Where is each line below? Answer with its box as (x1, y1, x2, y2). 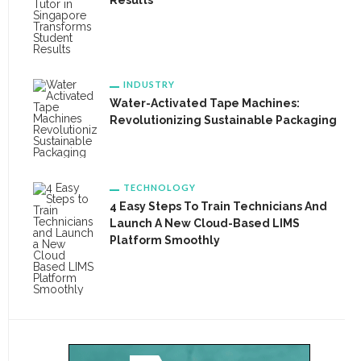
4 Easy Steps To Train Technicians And (110, 200, 327, 213)
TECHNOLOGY (123, 182, 196, 193)
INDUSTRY (123, 79, 175, 89)
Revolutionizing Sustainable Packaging (110, 114, 337, 127)
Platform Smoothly (110, 234, 220, 247)
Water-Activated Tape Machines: (110, 97, 300, 110)
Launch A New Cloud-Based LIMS (110, 217, 300, 230)
